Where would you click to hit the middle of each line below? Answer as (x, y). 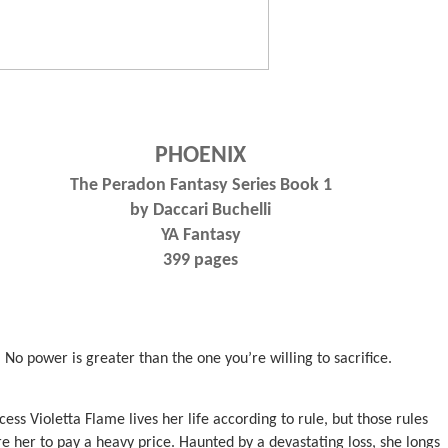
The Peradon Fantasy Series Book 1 (200, 185)
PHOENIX (200, 156)
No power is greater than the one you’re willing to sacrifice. (200, 359)
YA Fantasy (200, 235)
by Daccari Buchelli (200, 210)
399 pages (200, 260)
